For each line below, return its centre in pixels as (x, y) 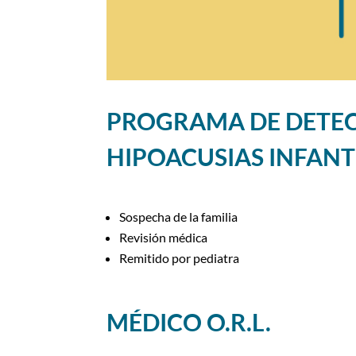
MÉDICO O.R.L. (189, 322)
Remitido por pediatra (180, 257)
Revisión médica (164, 237)
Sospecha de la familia (179, 216)
